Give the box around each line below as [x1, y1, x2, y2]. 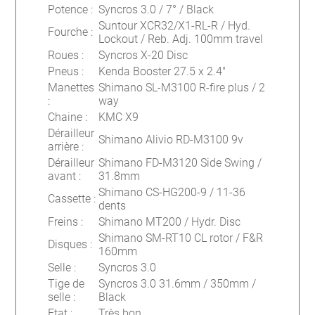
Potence [48, 2, 89, 16]
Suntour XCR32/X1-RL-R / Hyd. [98, 18, 251, 32]
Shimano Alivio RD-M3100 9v [98, 132, 244, 146]
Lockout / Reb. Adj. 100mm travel [98, 32, 264, 46]
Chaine [48, 110, 83, 124]
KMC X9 [98, 110, 139, 124]
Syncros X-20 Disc [98, 48, 188, 62]
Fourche [48, 25, 89, 39]
